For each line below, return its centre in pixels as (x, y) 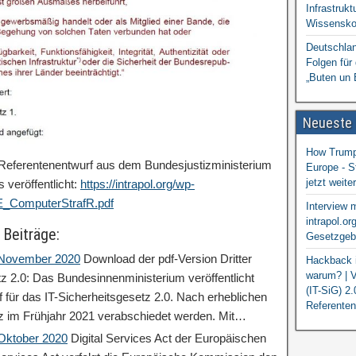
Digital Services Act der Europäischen (167, 338)
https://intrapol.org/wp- (137, 184)
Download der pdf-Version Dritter (166, 259)
